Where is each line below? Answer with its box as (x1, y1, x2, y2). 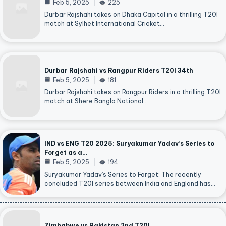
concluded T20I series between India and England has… (44, 180, 215, 188)
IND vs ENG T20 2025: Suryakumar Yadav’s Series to (44, 140, 214, 148)
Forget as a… (44, 149, 87, 157)
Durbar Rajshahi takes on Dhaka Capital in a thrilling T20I (44, 11, 218, 19)
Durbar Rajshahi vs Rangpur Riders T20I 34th (44, 67, 193, 75)
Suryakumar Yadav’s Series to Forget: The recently (44, 171, 201, 179)
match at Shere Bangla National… (44, 97, 148, 105)
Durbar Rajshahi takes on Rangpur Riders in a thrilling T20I (44, 88, 221, 96)
